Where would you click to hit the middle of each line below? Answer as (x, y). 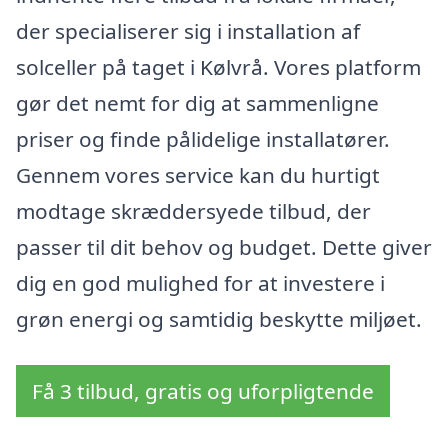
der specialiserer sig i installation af (188, 31)
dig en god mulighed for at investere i (200, 283)
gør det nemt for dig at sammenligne (197, 103)
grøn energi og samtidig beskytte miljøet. (219, 319)
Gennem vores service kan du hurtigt (198, 175)
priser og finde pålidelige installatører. (203, 139)
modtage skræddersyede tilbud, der (193, 211)
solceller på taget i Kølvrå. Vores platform (218, 67)
